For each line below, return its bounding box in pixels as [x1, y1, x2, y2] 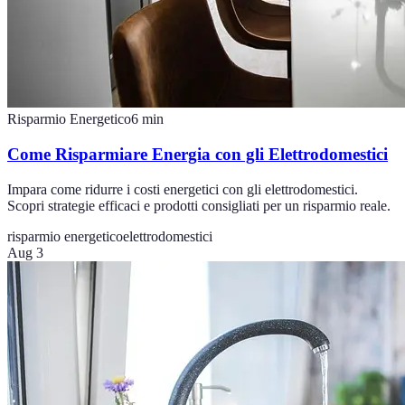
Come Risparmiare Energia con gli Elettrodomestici [7, 144, 388, 164]
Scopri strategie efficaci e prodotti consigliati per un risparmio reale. [7, 197, 391, 213]
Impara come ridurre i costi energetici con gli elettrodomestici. [7, 181, 358, 197]
